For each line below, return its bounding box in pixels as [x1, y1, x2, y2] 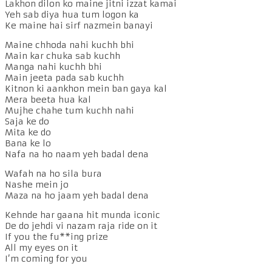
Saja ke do [5, 115, 49, 127]
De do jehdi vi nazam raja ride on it [5, 220, 157, 231]
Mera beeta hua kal [5, 93, 91, 105]
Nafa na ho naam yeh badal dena [5, 148, 149, 160]
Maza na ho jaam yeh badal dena [5, 189, 149, 201]
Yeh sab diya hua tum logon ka [5, 8, 139, 20]
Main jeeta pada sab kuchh [5, 72, 124, 83]
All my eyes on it [5, 242, 78, 253]
